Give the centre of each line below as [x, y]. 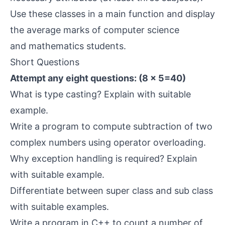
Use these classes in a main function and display [113, 14]
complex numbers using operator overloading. [108, 142]
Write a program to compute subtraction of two [111, 126]
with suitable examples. [60, 207]
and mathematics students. [68, 46]
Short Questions [45, 62]
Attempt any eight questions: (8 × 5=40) [98, 78]
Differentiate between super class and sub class [111, 191]
